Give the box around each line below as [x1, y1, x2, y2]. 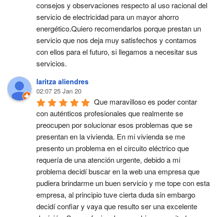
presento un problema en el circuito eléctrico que [36, 143, 189, 153]
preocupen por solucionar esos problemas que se [36, 120, 192, 130]
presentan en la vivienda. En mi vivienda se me [36, 131, 185, 141]
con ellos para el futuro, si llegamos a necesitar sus [36, 46, 198, 57]
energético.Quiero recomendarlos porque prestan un [36, 23, 201, 33]
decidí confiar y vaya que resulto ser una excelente [36, 201, 197, 211]
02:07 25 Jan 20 [36, 86, 81, 95]
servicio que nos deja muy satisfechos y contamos [36, 35, 197, 45]
